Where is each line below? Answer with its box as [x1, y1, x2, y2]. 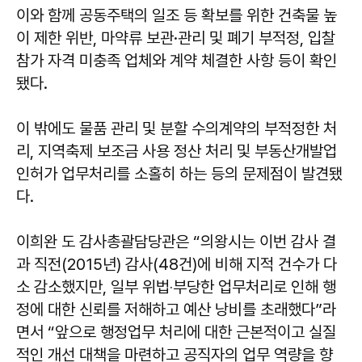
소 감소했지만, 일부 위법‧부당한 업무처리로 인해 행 [16, 276, 336, 297]
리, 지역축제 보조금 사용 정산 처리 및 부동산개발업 [16, 141, 337, 161]
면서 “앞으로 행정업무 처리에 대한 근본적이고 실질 [16, 322, 336, 342]
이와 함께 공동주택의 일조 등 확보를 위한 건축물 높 [16, 5, 337, 25]
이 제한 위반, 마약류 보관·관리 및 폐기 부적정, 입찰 [16, 27, 335, 48]
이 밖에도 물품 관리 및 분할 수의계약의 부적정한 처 [16, 118, 337, 138]
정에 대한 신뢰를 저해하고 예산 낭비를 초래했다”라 [16, 299, 336, 319]
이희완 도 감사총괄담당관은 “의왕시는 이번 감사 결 [16, 231, 336, 251]
